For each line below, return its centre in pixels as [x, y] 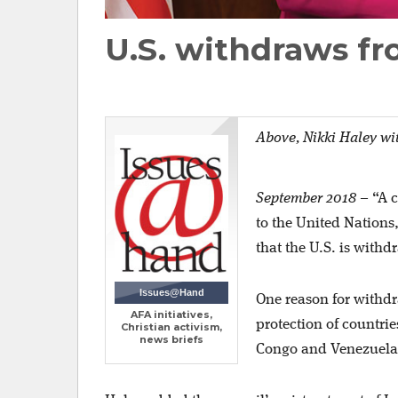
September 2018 [306, 198]
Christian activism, [171, 327]
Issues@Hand [171, 293]
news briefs [171, 340]
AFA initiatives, [171, 315]
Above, [279, 138]
